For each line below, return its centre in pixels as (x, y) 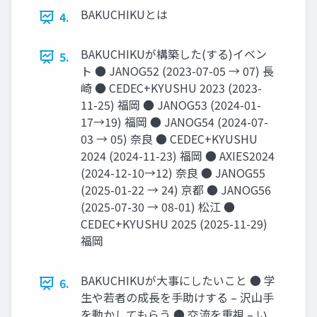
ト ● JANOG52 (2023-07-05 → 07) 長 (177, 71)
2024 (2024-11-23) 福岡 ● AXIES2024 (178, 156)
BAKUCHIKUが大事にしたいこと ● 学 (178, 280)
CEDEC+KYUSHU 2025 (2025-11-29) (174, 224)
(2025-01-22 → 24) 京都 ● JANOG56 (176, 190)
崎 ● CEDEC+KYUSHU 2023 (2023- (171, 88)
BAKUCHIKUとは (124, 14)
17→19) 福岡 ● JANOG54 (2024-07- (174, 122)
